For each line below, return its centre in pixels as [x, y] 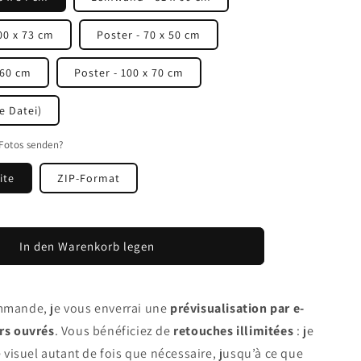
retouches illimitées [234, 331]
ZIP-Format [88, 178]
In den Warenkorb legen [87, 246]
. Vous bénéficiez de [114, 331]
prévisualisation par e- [237, 308]
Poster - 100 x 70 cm [129, 73]
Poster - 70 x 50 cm [148, 35]
